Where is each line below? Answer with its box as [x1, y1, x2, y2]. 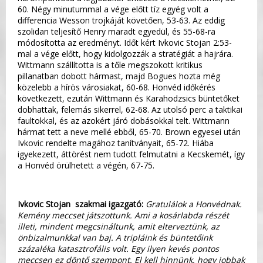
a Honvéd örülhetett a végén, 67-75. [18, 159, 154, 171]
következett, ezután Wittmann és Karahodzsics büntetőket [18, 92, 240, 104]
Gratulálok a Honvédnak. [146, 198, 242, 210]
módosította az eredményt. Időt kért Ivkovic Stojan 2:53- [18, 36, 232, 48]
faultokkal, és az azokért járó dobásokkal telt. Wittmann [18, 114, 230, 126]
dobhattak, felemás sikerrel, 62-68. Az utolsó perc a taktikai [18, 103, 242, 115]
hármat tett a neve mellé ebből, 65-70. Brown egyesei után [18, 126, 241, 137]
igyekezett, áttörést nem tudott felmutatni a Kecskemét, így [18, 148, 245, 160]
